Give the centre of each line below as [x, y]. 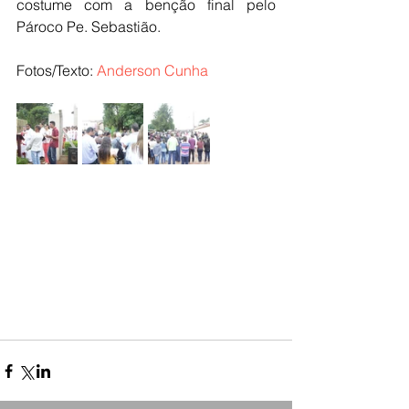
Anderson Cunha [152, 71]
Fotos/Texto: [57, 71]
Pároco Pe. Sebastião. [89, 27]
